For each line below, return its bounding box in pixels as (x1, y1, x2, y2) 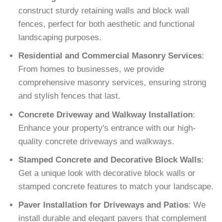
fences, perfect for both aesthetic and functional (18, 19, 195, 29)
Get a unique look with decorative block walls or (18, 168, 196, 178)
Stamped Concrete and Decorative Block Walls (18, 155, 202, 165)
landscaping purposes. (18, 33, 102, 43)
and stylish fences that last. (18, 91, 121, 101)
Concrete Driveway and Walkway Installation (18, 110, 193, 119)
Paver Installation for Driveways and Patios (18, 200, 189, 210)
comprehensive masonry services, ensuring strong (18, 78, 207, 88)
